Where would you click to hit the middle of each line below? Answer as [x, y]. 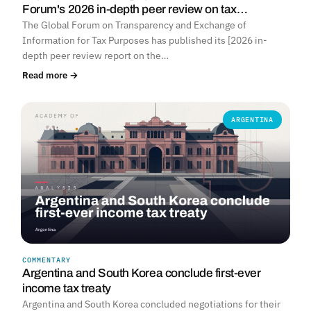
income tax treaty [67, 289]
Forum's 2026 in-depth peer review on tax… [135, 10]
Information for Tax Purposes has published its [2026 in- [145, 41]
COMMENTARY [47, 260]
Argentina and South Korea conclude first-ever [142, 274]
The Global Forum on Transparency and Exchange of [134, 25]
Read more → [50, 75]
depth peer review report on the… [95, 56]
